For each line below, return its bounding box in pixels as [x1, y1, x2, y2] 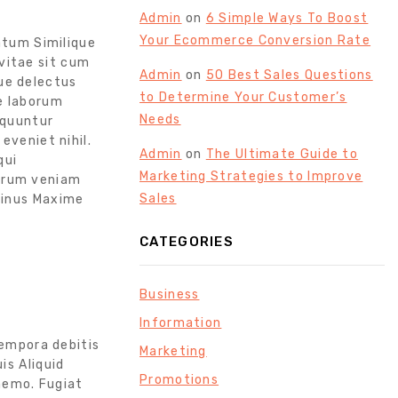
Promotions [139, 372, 219, 388]
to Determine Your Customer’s [139, 89, 347, 105]
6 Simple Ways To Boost [205, 10, 369, 26]
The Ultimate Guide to [205, 146, 359, 162]
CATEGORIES [139, 234, 235, 251]
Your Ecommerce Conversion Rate [139, 32, 371, 48]
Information [139, 315, 222, 331]
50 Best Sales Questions [205, 67, 373, 83]
